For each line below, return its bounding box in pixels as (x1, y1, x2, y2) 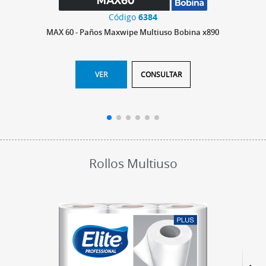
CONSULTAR (140, 69, 182, 79)
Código (108, 11, 138, 23)
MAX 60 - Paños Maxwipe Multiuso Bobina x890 (46, 27, 220, 37)
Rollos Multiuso (88, 154, 178, 172)
